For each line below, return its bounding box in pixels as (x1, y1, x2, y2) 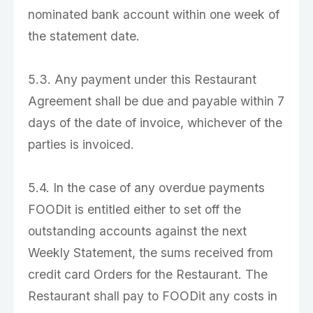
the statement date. (28, 29, 140, 43)
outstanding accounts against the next (28, 224, 247, 238)
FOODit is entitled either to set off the (28, 202, 241, 217)
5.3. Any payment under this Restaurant (28, 72, 256, 87)
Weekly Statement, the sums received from (28, 245, 273, 260)
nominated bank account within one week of (28, 7, 279, 22)
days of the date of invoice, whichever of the (28, 115, 282, 130)
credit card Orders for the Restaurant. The (28, 267, 268, 282)
